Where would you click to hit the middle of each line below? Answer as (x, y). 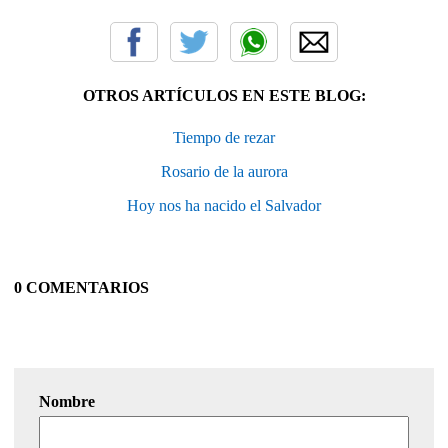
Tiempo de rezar (224, 137)
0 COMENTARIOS (81, 287)
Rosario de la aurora (224, 171)
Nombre (67, 401)
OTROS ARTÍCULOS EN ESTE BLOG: (224, 95)
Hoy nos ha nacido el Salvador (224, 205)
